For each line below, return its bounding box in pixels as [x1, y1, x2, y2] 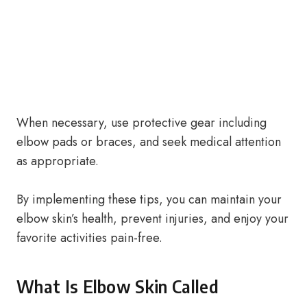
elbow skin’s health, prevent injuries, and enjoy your [16, 210, 288, 228]
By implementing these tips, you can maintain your [16, 191, 282, 208]
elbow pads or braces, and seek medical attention [16, 133, 281, 151]
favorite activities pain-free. [16, 229, 162, 247]
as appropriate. [16, 152, 99, 170]
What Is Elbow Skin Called [16, 275, 219, 297]
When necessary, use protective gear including [16, 114, 267, 132]
